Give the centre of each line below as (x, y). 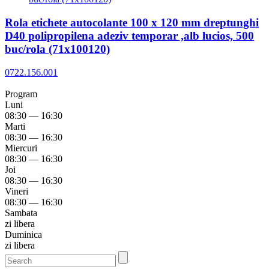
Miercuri (21, 148)
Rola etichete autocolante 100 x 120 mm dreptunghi (132, 23)
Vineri (17, 191)
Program (23, 94)
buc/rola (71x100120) (57, 49)
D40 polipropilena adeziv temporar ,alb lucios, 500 (129, 36)
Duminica (23, 234)
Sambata (21, 213)
